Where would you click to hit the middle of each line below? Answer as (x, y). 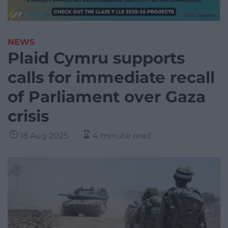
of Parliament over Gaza (107, 97)
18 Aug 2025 (44, 136)
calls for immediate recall (111, 78)
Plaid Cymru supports (96, 58)
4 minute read (122, 136)
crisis (28, 116)
